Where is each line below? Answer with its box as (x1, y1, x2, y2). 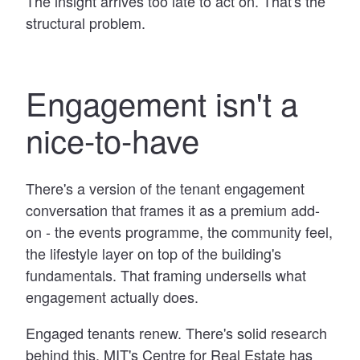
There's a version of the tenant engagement (26, 177, 305, 198)
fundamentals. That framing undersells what (26, 264, 306, 285)
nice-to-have (26, 116, 199, 162)
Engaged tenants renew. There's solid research (26, 321, 327, 343)
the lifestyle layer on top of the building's (26, 242, 281, 264)
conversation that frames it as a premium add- (26, 198, 320, 220)
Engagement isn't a (26, 79, 298, 125)
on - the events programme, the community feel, (26, 220, 333, 242)
